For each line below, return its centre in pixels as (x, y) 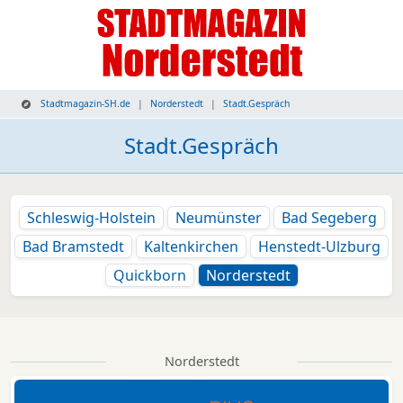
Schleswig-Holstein (91, 218)
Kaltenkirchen (191, 246)
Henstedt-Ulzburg (319, 246)
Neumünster (218, 218)
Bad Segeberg (329, 218)
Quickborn (149, 275)
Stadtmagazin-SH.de (85, 103)
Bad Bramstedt (73, 246)
